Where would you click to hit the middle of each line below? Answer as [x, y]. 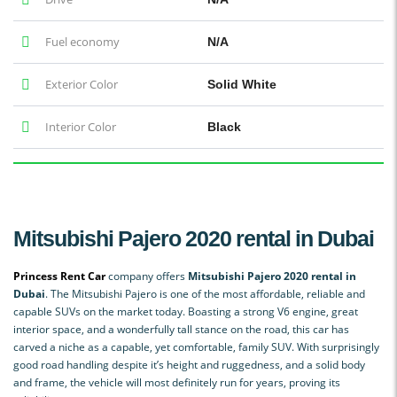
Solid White [242, 84]
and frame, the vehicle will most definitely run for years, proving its [177, 382]
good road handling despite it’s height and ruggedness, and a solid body [189, 364]
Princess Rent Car [61, 276]
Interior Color [79, 126]
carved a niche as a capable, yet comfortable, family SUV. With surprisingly [196, 346]
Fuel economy [81, 41]
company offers [148, 276]
